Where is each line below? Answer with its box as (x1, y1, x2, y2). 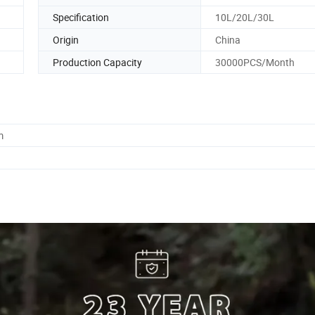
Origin (53, 32, 79, 46)
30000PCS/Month (215, 55, 295, 69)
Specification (53, 10, 109, 24)
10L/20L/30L (215, 10, 274, 24)
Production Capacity (53, 55, 142, 69)
